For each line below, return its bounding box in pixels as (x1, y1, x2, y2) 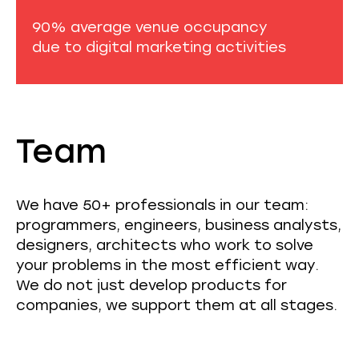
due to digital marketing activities (32, 38, 286, 55)
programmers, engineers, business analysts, (16, 216, 341, 233)
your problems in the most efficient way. (16, 256, 319, 273)
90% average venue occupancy (32, 18, 268, 35)
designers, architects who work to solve (16, 236, 313, 253)
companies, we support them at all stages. (16, 296, 337, 313)
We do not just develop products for (16, 276, 287, 293)
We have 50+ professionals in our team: (16, 196, 309, 213)
